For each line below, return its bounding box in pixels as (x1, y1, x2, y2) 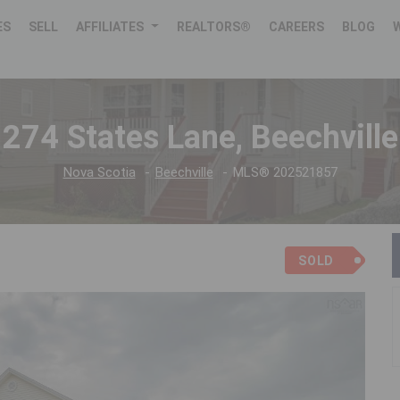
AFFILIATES (76, 20, 145, 34)
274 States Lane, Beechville (2, 119, 398, 157)
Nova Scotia (62, 164, 136, 181)
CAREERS (269, 20, 325, 34)
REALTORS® (177, 20, 252, 34)
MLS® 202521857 (232, 164, 337, 181)
